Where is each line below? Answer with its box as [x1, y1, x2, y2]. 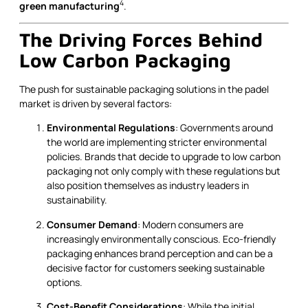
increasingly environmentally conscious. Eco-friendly [47, 232, 276, 245]
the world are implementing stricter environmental [47, 135, 267, 149]
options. [47, 275, 82, 289]
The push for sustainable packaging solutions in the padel [19, 82, 269, 96]
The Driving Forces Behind [19, 27, 263, 51]
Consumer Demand [47, 217, 137, 231]
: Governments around [175, 121, 273, 135]
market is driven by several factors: [19, 96, 172, 110]
